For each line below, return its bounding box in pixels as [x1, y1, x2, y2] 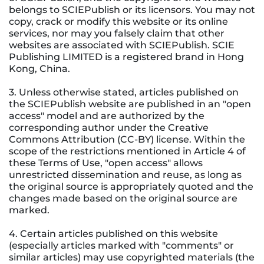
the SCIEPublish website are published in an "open [9, 98, 251, 110]
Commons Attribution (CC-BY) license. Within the [9, 133, 245, 145]
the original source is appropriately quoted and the [9, 180, 253, 192]
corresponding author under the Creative [9, 121, 209, 133]
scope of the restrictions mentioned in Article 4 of [9, 145, 246, 157]
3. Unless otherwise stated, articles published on [9, 86, 239, 98]
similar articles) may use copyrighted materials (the [9, 251, 255, 263]
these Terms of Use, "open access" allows [9, 157, 203, 169]
